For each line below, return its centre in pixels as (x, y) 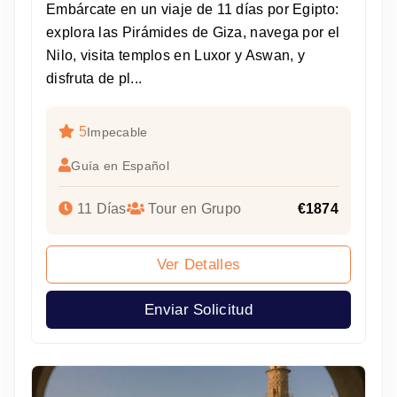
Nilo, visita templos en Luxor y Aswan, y (175, 56)
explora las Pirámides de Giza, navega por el (193, 33)
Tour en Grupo (193, 209)
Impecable (117, 132)
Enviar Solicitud (198, 310)
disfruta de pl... (94, 79)
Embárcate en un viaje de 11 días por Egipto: (193, 10)
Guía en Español (120, 166)
